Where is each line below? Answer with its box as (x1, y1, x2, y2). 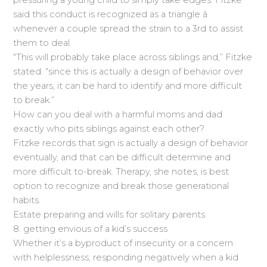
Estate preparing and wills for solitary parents (13, 209, 206, 221)
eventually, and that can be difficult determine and (13, 152, 231, 163)
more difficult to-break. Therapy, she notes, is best (13, 166, 229, 178)
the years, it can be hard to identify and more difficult (13, 80, 243, 92)
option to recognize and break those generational (13, 181, 229, 192)
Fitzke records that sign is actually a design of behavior (13, 138, 249, 149)
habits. (13, 195, 41, 206)
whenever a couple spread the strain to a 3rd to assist (13, 23, 244, 35)
